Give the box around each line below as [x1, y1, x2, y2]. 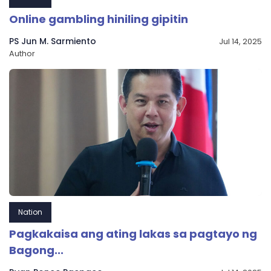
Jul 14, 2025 [219, 36, 262, 47]
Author [9, 48, 35, 59]
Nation [18, 207, 42, 218]
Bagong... [9, 243, 64, 258]
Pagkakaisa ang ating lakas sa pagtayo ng [9, 226, 257, 242]
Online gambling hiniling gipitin [9, 11, 188, 27]
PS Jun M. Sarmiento [9, 35, 96, 48]
